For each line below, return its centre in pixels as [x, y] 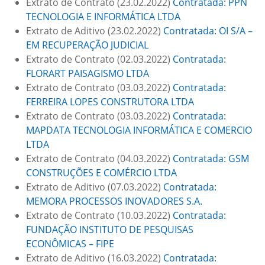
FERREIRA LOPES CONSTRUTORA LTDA [110, 102]
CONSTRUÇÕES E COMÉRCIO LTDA [101, 173]
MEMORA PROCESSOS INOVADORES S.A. [114, 201]
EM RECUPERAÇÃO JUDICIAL [87, 45]
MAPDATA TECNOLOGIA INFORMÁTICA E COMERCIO [139, 130]
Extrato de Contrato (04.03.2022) [99, 159]
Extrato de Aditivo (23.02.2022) [95, 31]
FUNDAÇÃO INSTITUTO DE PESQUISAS [110, 230]
